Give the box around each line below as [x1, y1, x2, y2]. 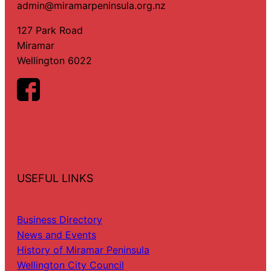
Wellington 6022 [17, 54, 92, 67]
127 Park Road [17, 24, 83, 36]
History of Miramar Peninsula [17, 243, 149, 256]
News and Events [17, 228, 96, 241]
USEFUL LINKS [17, 171, 93, 184]
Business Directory [17, 213, 102, 226]
